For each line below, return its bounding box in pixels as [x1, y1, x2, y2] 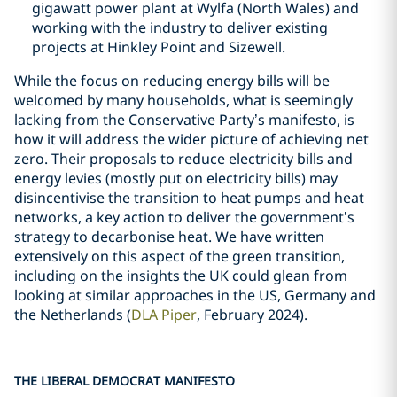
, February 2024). [197, 305, 307, 324]
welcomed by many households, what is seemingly [14, 90, 353, 110]
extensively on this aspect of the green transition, [14, 246, 345, 266]
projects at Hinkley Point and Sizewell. [32, 37, 285, 57]
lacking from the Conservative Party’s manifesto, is [14, 110, 354, 129]
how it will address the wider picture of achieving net [14, 129, 369, 149]
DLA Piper [131, 305, 197, 324]
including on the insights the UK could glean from [14, 266, 347, 285]
